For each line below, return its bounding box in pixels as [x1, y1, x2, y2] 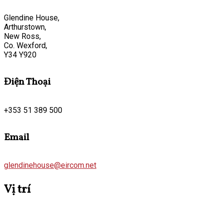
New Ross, [4, 31, 41, 41]
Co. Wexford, [4, 40, 47, 50]
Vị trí [4, 182, 31, 199]
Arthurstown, [4, 22, 46, 32]
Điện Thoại [4, 75, 51, 90]
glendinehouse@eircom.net [4, 161, 96, 170]
